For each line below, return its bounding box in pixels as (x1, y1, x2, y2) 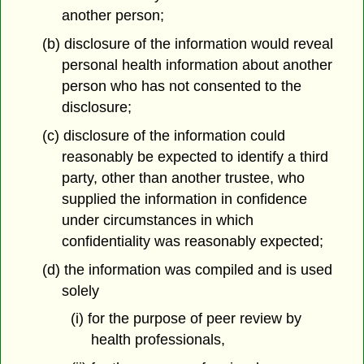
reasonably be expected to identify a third (62, 148, 329, 165)
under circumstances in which (62, 211, 254, 228)
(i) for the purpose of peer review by (70, 310, 301, 327)
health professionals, (90, 331, 225, 349)
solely (62, 282, 100, 299)
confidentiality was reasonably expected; (62, 232, 324, 249)
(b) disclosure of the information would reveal (41, 36, 333, 52)
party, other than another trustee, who (62, 169, 305, 186)
